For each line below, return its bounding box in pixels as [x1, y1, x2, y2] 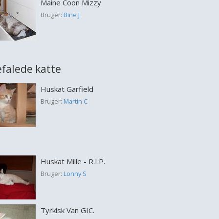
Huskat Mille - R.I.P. [40, 156, 105, 166]
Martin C [63, 97, 88, 106]
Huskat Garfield [40, 84, 93, 94]
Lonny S [63, 169, 87, 178]
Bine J [63, 10, 80, 19]
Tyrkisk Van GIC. [40, 205, 94, 215]
